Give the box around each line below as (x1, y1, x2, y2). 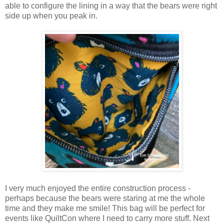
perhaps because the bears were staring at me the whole (5, 194, 205, 203)
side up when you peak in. (5, 11, 97, 20)
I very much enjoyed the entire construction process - (5, 184, 190, 193)
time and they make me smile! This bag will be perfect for (5, 204, 205, 213)
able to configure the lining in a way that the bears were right (5, 1, 217, 10)
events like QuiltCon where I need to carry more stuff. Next (5, 214, 209, 223)
